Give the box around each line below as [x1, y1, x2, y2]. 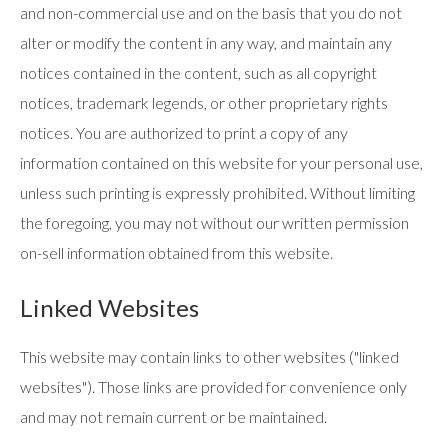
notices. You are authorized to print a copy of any [20, 123, 348, 142]
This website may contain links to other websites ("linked [20, 347, 399, 366]
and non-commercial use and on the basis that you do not [20, 3, 402, 22]
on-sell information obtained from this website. [20, 243, 333, 262]
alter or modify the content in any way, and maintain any [20, 33, 392, 52]
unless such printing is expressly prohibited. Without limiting [20, 183, 415, 202]
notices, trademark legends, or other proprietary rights [20, 93, 388, 112]
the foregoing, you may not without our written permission [20, 213, 409, 232]
